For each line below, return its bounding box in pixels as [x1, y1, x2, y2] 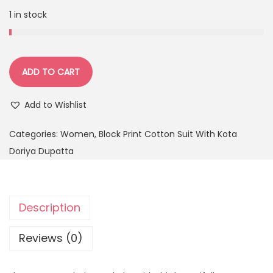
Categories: [9, 128, 60, 141]
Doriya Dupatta [9, 145, 74, 158]
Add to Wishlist [24, 99, 87, 112]
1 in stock [9, 9, 47, 21]
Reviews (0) [19, 230, 83, 246]
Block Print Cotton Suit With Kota [99, 128, 237, 141]
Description [19, 200, 80, 216]
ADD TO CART [22, 66, 80, 79]
